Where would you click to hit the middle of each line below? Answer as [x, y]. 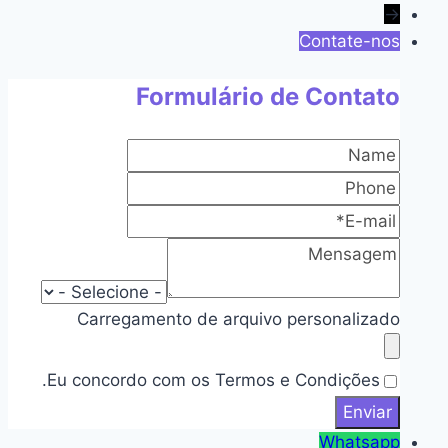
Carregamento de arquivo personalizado [238, 319]
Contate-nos [349, 41]
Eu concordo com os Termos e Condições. [213, 380]
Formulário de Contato [268, 97]
